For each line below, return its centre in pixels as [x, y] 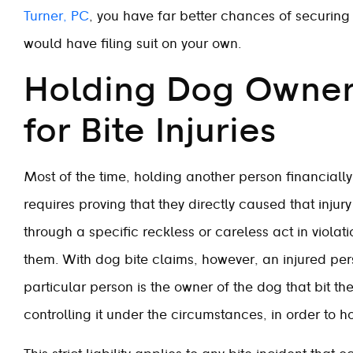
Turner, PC [56, 17]
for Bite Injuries [150, 132]
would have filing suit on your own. [132, 44]
